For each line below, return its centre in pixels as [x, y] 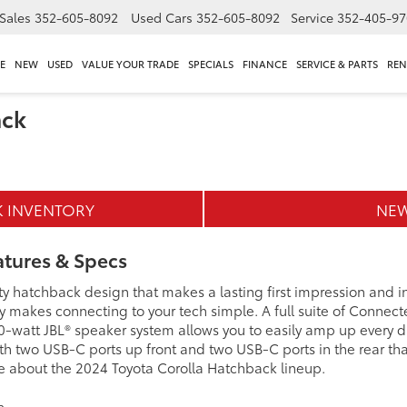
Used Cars [162, 18]
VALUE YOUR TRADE [130, 64]
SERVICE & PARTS [337, 64]
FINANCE [264, 64]
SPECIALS [210, 64]
